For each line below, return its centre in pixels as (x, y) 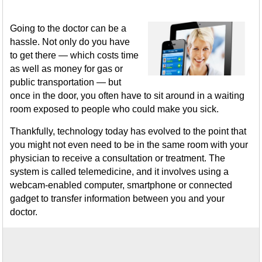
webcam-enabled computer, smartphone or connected (121, 185)
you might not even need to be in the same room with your (129, 145)
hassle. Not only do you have (70, 42)
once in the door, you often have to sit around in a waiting (127, 96)
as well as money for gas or (67, 69)
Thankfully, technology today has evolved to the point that (128, 131)
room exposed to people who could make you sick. (115, 109)
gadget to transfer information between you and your (118, 199)
